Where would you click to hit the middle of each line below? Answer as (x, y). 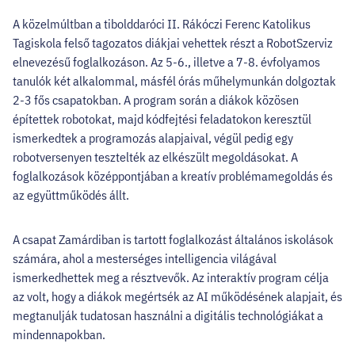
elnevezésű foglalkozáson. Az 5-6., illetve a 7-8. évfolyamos (166, 62)
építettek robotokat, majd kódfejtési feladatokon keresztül (162, 119)
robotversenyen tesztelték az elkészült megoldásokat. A (155, 157)
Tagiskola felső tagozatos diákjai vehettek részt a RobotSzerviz (173, 43)
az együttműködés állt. (72, 195)
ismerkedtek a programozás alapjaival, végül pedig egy (153, 138)
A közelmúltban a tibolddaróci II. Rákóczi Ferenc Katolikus (162, 24)
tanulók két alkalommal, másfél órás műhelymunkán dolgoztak (174, 81)
